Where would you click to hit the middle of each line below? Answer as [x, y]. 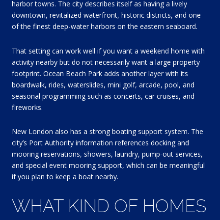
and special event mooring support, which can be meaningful [108, 165]
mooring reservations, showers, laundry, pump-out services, [107, 154]
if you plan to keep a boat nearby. [65, 177]
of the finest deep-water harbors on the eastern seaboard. [105, 27]
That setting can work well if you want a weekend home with [108, 51]
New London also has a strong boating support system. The [108, 132]
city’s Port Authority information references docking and [100, 143]
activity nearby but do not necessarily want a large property [106, 62]
